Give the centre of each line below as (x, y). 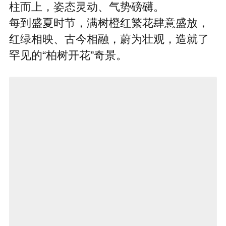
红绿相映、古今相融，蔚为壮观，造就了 (109, 39)
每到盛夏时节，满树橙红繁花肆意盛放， (109, 23)
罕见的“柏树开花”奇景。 (68, 55)
